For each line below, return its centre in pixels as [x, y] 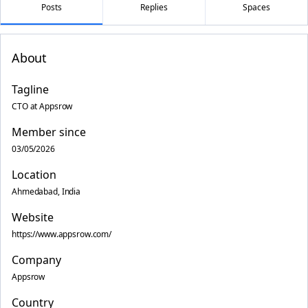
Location [34, 175]
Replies [154, 7]
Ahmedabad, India [46, 191]
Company [36, 260]
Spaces [256, 7]
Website [33, 217]
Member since [49, 132]
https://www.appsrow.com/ [62, 234]
